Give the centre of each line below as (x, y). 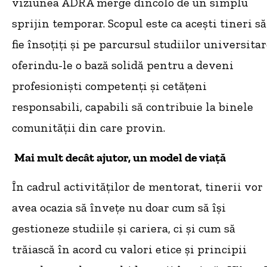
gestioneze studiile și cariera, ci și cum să (124, 229)
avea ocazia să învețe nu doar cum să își (119, 208)
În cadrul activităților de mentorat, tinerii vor (137, 187)
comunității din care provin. (89, 128)
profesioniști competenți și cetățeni (109, 86)
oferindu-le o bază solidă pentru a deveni (123, 65)
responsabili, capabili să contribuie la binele (133, 107)
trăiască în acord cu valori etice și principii (129, 249)
